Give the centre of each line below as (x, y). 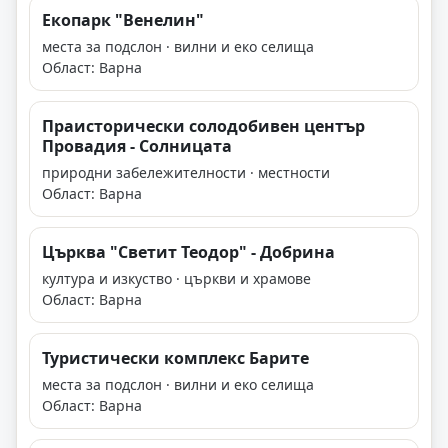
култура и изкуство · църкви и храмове (176, 279)
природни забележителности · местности (186, 173)
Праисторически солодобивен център (203, 126)
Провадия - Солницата (137, 146)
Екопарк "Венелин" (123, 20)
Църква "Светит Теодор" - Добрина (188, 252)
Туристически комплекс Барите (175, 358)
